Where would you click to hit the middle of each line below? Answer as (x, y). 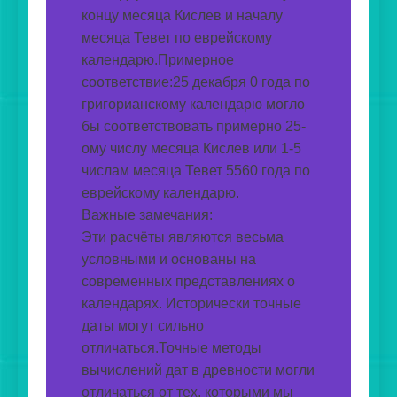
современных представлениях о (188, 282)
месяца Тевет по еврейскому (177, 38)
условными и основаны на (169, 260)
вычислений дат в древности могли (198, 370)
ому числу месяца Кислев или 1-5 (191, 149)
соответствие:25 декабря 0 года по (196, 82)
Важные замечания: (147, 215)
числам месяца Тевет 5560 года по (196, 171)
